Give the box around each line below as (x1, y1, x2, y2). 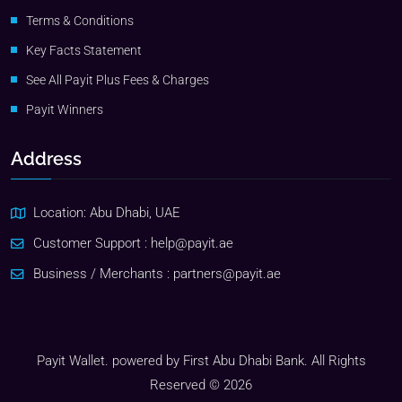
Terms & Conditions (26, 13, 134, 29)
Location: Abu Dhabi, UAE (33, 205, 180, 222)
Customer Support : (33, 236, 151, 252)
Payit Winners (26, 102, 103, 118)
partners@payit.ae (173, 267, 281, 283)
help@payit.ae (151, 236, 233, 252)
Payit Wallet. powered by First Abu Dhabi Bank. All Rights (36, 353, 366, 370)
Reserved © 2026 (150, 377, 252, 394)
